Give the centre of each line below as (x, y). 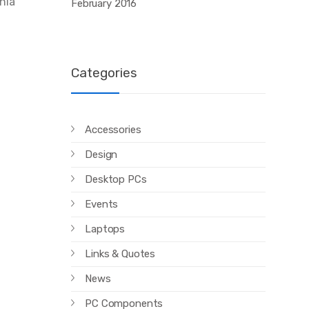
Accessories (113, 130)
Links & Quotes (120, 254)
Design (101, 155)
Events (102, 205)
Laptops (105, 229)
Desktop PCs (116, 180)
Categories (104, 72)
